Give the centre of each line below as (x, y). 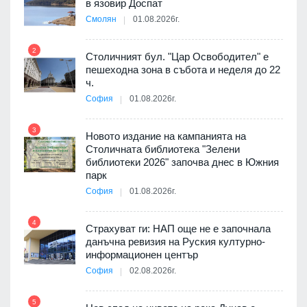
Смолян (101, 20)
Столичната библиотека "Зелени (163, 149)
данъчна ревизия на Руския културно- (175, 242)
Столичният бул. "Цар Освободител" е (177, 57)
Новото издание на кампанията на (166, 136)
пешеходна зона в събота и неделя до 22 (183, 70)
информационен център (142, 255)
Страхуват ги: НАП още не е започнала (178, 229)
